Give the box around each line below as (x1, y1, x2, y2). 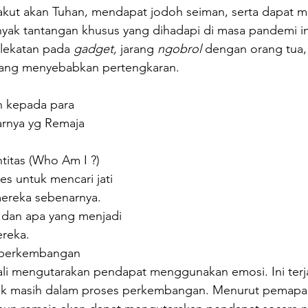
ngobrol (157, 41, 201, 57)
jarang (120, 41, 157, 57)
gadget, (74, 41, 120, 57)
